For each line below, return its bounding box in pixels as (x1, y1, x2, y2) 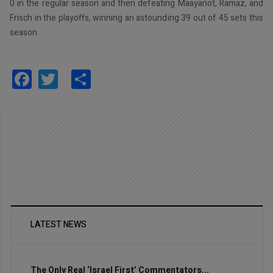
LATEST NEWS (30, 218, 87, 231)
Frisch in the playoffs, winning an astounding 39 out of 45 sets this (10, 11, 263, 24)
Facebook (32, 63, 113, 93)
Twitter (58, 63, 118, 93)
